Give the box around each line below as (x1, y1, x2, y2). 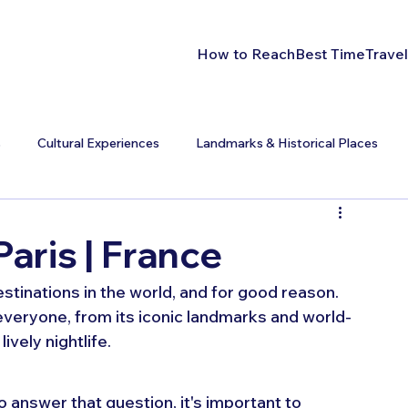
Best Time (295, 44, 366, 63)
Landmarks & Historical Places (196, 135, 378, 152)
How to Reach (197, 44, 296, 63)
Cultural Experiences (37, 135, 159, 152)
